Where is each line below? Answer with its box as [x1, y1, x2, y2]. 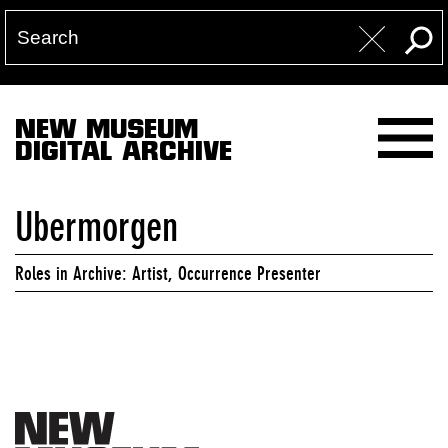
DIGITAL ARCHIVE [15, 139, 232, 170]
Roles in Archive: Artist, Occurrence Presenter [15, 262, 321, 284]
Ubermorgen [15, 204, 178, 250]
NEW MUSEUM [15, 117, 198, 148]
